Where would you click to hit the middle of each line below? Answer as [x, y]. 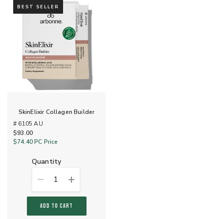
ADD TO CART [56, 206]
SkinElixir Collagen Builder [56, 112]
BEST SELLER [38, 7]
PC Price [45, 142]
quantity [49, 161]
